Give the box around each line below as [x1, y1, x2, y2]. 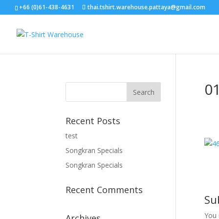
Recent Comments [66, 184, 143, 196]
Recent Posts [66, 115, 121, 127]
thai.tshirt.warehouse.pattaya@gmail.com [88, 3, 205, 11]
